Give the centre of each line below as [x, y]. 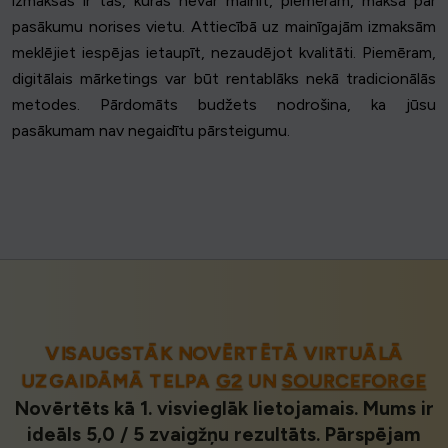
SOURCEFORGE [354, 382]
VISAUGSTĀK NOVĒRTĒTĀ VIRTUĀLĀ [224, 354]
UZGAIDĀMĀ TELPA [118, 382]
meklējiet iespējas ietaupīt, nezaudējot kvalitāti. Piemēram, [224, 53]
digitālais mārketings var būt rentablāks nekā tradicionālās [224, 79]
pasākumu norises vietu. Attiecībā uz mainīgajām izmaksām [224, 27]
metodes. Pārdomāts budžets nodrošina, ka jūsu [224, 105]
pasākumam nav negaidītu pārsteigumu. [151, 131]
